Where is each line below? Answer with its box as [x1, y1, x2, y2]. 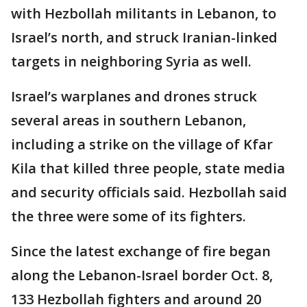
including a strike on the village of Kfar [11, 134, 273, 153]
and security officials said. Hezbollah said [11, 182, 287, 201]
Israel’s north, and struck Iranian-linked [11, 27, 278, 47]
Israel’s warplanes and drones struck [11, 86, 257, 106]
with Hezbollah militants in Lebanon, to [11, 3, 276, 23]
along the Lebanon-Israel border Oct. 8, [11, 265, 273, 284]
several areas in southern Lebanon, [11, 110, 246, 130]
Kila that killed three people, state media [11, 158, 285, 177]
